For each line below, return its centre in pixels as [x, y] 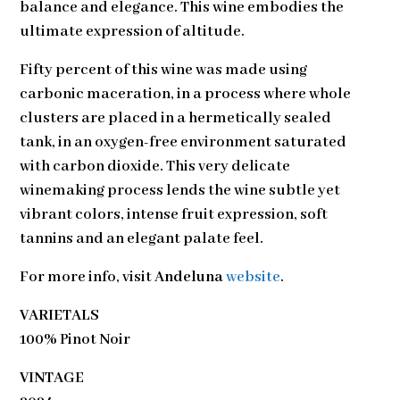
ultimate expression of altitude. [133, 31]
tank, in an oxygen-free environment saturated [183, 142]
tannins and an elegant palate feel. [142, 238]
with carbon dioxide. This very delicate [155, 166]
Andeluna [189, 277]
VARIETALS [60, 315]
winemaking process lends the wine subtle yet [180, 190]
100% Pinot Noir [75, 339]
